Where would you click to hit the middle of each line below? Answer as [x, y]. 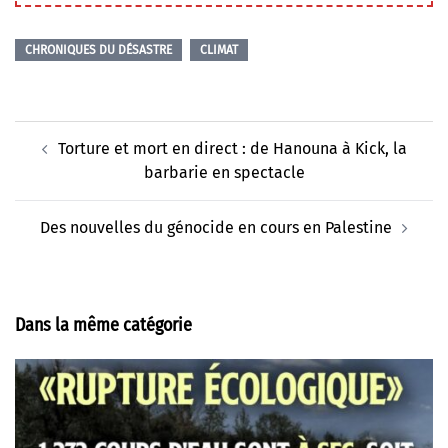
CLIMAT [219, 49]
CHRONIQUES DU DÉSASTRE [98, 49]
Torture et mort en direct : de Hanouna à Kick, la [232, 148]
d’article [51, 157]
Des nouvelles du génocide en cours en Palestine [216, 227]
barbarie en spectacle [224, 172]
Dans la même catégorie [103, 324]
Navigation [63, 132]
